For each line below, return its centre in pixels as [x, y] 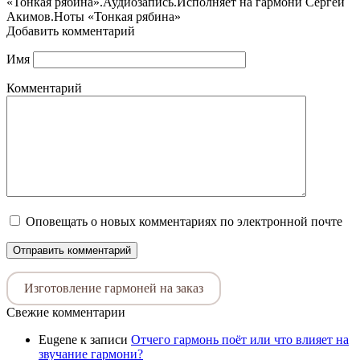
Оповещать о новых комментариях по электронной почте [184, 221]
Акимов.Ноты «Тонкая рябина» [94, 16]
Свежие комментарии [66, 312]
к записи [104, 339]
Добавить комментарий [71, 31]
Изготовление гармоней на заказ [114, 288]
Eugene [58, 339]
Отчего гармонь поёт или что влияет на [240, 339]
